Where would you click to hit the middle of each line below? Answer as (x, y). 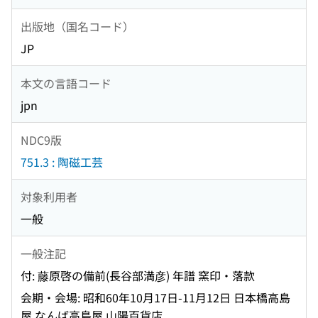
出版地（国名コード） (77, 26)
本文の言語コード (66, 83)
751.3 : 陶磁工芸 (62, 162)
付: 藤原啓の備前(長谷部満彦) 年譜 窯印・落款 (138, 276)
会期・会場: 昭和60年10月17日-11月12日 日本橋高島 (155, 298)
